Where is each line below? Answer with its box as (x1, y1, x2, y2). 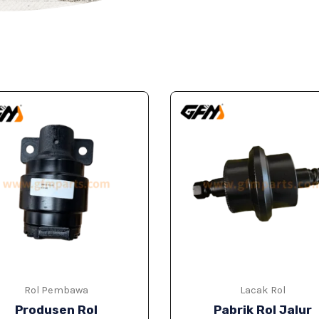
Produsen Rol (15, 303, 98, 318)
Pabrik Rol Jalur (213, 303, 312, 318)
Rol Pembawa (24, 284, 89, 297)
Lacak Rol (239, 284, 286, 297)
